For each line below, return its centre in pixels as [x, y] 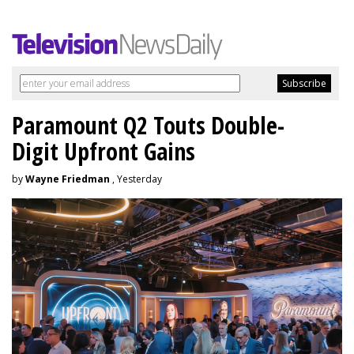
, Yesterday [136, 179]
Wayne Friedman [68, 179]
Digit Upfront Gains [104, 152]
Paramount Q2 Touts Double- [148, 126]
